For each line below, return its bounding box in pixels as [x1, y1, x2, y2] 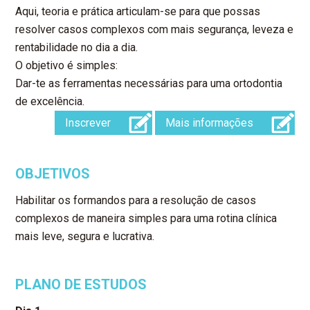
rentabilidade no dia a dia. [15, 41, 138, 55]
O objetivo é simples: [15, 59, 118, 73]
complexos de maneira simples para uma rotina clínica [15, 212, 277, 226]
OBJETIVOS [15, 165, 91, 183]
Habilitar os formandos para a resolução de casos [15, 194, 257, 208]
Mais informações [165, 116, 253, 130]
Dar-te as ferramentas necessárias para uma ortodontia [15, 77, 283, 91]
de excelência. [15, 95, 85, 109]
